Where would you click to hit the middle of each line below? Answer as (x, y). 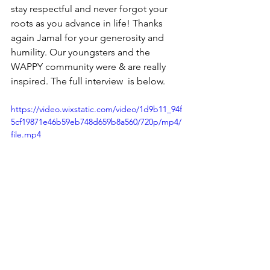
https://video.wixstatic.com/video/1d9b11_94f (96, 109)
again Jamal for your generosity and (89, 38)
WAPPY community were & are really (89, 67)
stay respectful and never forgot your (90, 9)
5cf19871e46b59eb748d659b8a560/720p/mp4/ (96, 122)
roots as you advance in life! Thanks (88, 24)
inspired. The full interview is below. (89, 81)
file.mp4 (26, 135)
